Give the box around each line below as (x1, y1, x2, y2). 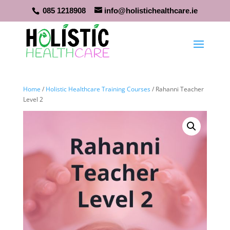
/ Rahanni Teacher (150, 85, 204, 93)
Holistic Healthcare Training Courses (45, 85, 150, 93)
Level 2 (23, 95, 43, 104)
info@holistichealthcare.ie (104, 6, 198, 15)
